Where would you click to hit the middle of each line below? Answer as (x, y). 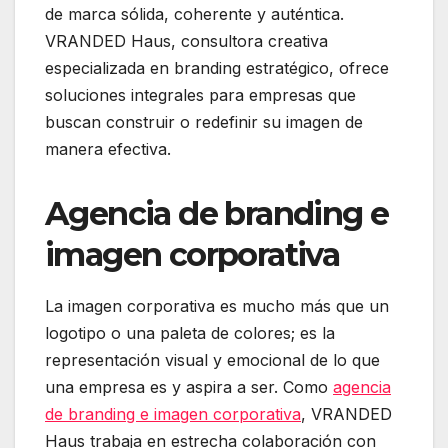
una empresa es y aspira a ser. (161, 387)
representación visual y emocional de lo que (212, 360)
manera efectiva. (108, 149)
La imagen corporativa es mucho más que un (217, 306)
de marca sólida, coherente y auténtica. (194, 14)
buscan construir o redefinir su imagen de (204, 122)
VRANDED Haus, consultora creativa (186, 41)
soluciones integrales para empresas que (200, 95)
